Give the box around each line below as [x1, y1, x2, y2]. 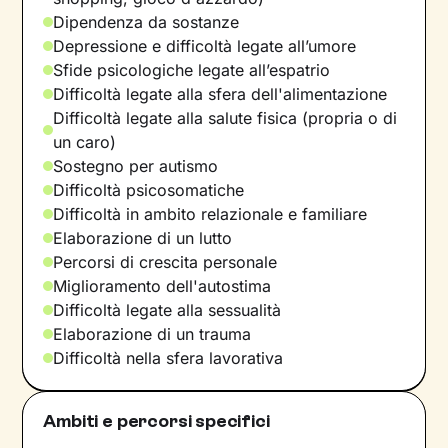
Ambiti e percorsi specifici [43, 409, 270, 432]
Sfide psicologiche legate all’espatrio [53, 59, 331, 80]
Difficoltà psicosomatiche [53, 179, 245, 200]
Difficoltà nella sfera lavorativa [53, 347, 284, 368]
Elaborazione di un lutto [53, 227, 233, 248]
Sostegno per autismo [53, 155, 219, 176]
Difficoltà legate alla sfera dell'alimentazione [53, 83, 388, 104]
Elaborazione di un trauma [53, 323, 252, 344]
